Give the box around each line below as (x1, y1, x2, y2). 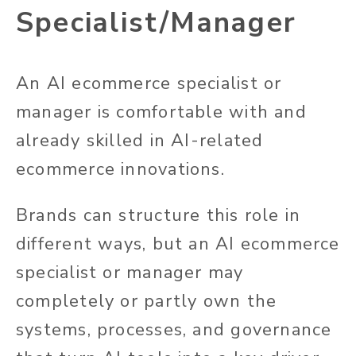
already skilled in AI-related (16, 128, 264, 153)
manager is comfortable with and (16, 99, 307, 124)
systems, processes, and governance (16, 317, 332, 342)
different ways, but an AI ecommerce (16, 231, 340, 256)
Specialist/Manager (16, 3, 296, 41)
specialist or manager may (16, 260, 244, 284)
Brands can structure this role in (16, 203, 301, 227)
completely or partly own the (16, 288, 277, 313)
